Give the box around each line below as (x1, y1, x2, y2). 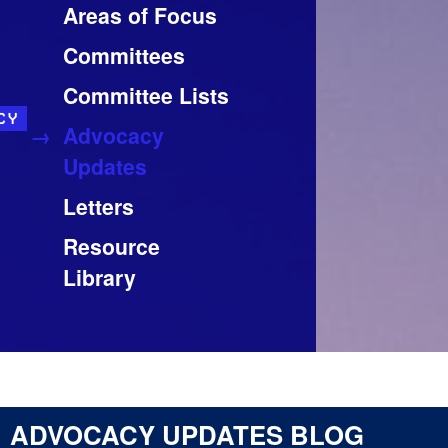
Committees (63, 40, 185, 71)
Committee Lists (63, 80, 229, 111)
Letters (63, 191, 134, 222)
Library (63, 262, 136, 293)
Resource (63, 231, 160, 262)
